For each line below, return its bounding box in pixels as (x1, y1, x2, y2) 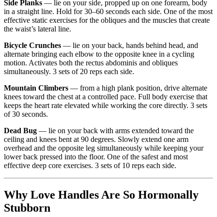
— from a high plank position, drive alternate (68, 84, 207, 93)
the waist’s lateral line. (4, 25, 71, 33)
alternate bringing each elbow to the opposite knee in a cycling (4, 50, 194, 59)
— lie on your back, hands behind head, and (61, 41, 198, 50)
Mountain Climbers (4, 84, 68, 93)
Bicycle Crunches (4, 41, 61, 50)
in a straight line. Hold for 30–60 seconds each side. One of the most (4, 7, 213, 16)
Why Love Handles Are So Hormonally (4, 188, 199, 201)
